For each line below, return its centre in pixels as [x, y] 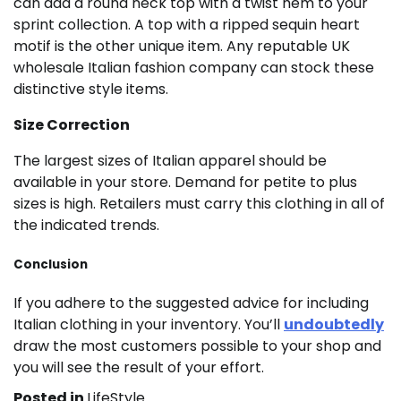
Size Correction [72, 124]
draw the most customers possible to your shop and [197, 346]
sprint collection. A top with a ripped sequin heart [187, 24]
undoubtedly [334, 325]
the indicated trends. [86, 225]
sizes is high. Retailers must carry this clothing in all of [199, 203]
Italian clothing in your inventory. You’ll [149, 325]
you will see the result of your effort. [139, 368]
